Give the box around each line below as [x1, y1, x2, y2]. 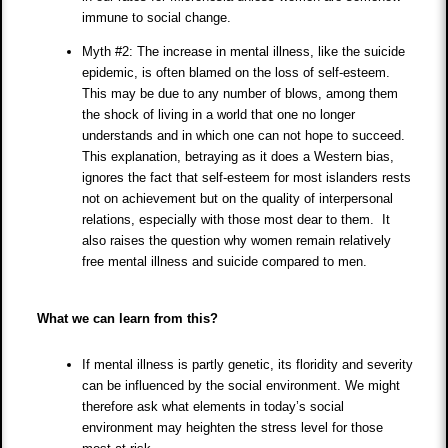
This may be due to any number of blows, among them [82, 86, 399, 102]
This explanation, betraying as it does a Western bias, [82, 149, 395, 165]
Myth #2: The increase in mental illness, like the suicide [82, 44, 406, 60]
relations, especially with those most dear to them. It [82, 212, 391, 228]
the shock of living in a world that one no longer [82, 107, 356, 123]
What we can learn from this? [37, 311, 219, 327]
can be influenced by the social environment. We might [82, 378, 401, 394]
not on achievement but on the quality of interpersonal [82, 191, 394, 207]
